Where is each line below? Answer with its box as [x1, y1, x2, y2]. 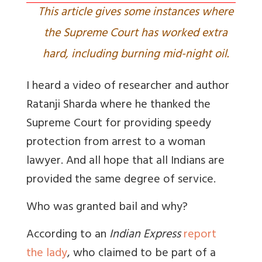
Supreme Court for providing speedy [26, 113, 211, 135]
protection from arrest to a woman [26, 132, 205, 154]
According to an [26, 224, 109, 246]
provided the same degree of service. [26, 169, 216, 191]
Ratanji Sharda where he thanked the [26, 94, 211, 116]
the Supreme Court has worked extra [43, 23, 227, 45]
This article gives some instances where [37, 2, 233, 24]
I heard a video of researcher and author [26, 75, 229, 98]
